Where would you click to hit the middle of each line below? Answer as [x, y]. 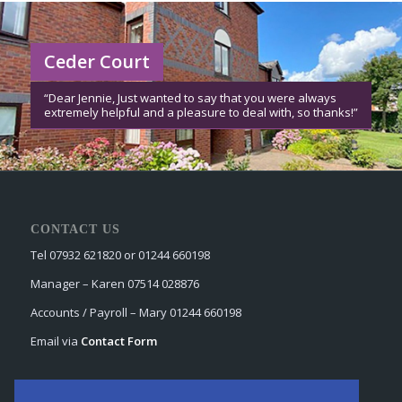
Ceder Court [96, 61]
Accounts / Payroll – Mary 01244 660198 [135, 312]
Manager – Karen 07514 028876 [114, 283]
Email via [55, 341]
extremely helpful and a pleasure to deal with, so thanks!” [201, 112]
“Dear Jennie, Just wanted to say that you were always [190, 97]
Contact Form [118, 341]
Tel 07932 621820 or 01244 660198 [120, 254]
